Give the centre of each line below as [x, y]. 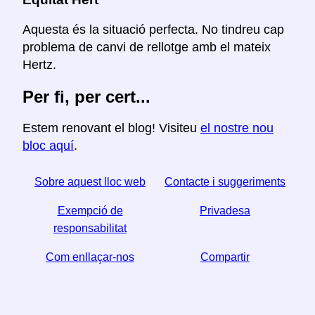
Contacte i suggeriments [225, 182]
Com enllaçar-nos [90, 257]
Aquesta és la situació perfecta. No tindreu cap [153, 30]
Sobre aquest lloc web [90, 182]
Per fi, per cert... [86, 97]
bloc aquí [48, 146]
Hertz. [39, 65]
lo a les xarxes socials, [157, 304]
